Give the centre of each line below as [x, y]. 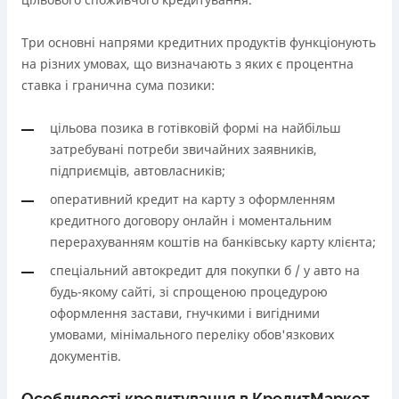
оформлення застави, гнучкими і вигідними [185, 313]
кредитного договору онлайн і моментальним [191, 220]
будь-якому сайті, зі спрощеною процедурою [189, 292]
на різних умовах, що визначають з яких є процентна [187, 64]
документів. [85, 356]
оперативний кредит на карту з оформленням [192, 199]
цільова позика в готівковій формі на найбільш [195, 128]
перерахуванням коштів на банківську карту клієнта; [213, 242]
